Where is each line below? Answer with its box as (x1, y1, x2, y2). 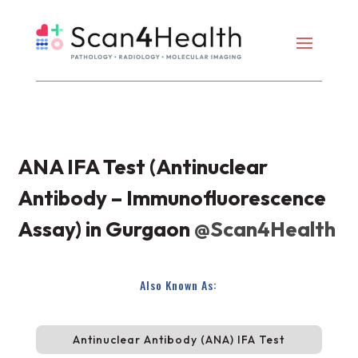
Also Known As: (140, 276, 218, 294)
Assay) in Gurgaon (18, 216, 191, 243)
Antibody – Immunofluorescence (18, 185, 327, 212)
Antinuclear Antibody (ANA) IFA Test (73, 332, 285, 348)
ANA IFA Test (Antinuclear (18, 153, 268, 181)
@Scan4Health (190, 216, 336, 243)
